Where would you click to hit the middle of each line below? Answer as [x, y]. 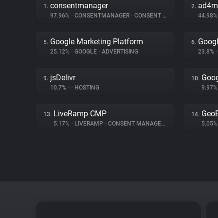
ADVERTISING [119, 52]
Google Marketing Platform [97, 42]
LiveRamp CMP [80, 114]
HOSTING [86, 88]
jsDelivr [63, 78]
